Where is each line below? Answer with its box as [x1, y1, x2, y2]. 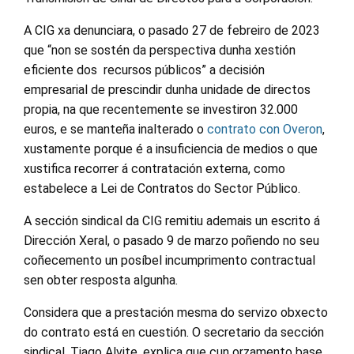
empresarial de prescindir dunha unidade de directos [24, 82, 311, 97]
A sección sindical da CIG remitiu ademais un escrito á [24, 213, 320, 228]
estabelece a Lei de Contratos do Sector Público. [24, 181, 300, 196]
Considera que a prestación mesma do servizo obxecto [24, 305, 328, 320]
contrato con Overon [207, 122, 322, 137]
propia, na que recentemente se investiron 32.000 [24, 102, 298, 117]
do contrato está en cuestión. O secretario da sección [24, 325, 324, 340]
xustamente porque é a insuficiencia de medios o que [24, 141, 318, 156]
